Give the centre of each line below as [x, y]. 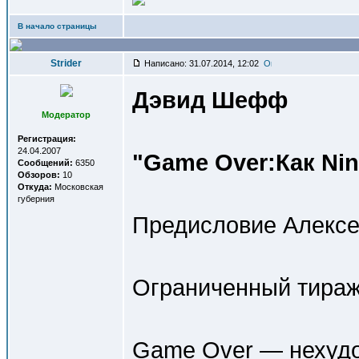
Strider [66, 63]
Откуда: [35, 187]
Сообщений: [45, 163]
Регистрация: [47, 139]
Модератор [66, 115]
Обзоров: [39, 175]
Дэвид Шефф [210, 100]
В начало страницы [57, 26]
